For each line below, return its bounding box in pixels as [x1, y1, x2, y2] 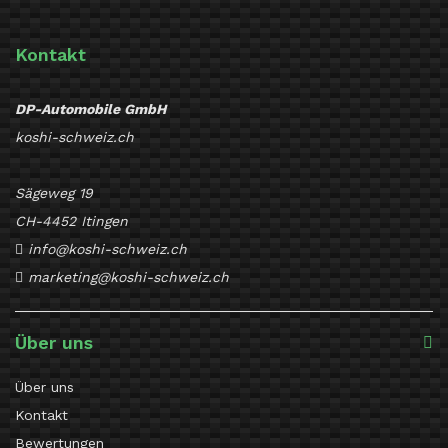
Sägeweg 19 [15, 185, 93, 202]
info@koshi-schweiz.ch [28, 241, 187, 258]
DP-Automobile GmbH [15, 101, 166, 118]
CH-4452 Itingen [15, 213, 128, 230]
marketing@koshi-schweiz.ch [28, 269, 229, 286]
